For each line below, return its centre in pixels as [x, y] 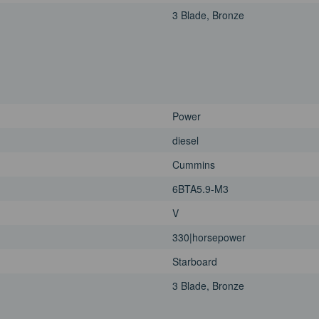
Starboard [195, 261]
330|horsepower [209, 237]
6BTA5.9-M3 [200, 188]
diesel [185, 140]
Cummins [194, 164]
